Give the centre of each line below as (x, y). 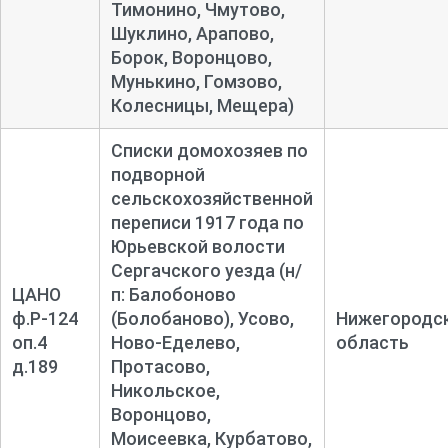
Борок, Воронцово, (191, 57)
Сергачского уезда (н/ (206, 270)
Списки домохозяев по (209, 150)
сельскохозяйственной (211, 198)
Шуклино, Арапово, (192, 33)
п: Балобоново (173, 294)
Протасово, (160, 366)
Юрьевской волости (197, 246)
